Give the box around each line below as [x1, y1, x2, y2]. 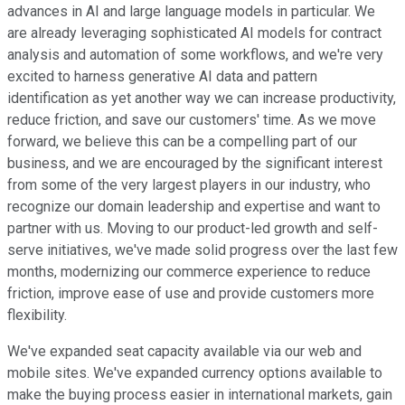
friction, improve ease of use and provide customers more [7, 285, 374, 303]
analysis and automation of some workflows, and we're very [7, 46, 383, 64]
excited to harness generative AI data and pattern [7, 68, 317, 86]
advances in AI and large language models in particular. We [7, 3, 375, 21]
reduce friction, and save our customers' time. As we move [7, 111, 376, 129]
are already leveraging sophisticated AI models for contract [7, 24, 381, 42]
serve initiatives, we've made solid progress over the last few [7, 241, 398, 259]
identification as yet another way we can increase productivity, [7, 89, 396, 108]
